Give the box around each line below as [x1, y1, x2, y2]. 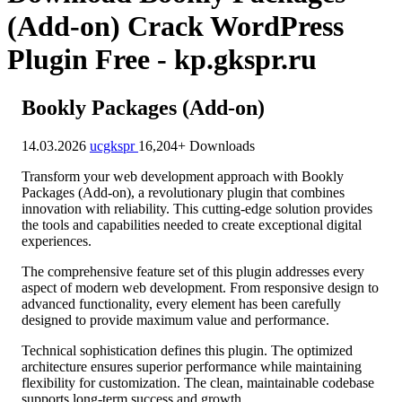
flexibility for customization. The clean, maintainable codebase [22, 374, 374, 390]
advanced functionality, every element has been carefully [22, 295, 341, 311]
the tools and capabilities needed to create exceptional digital [22, 216, 362, 232]
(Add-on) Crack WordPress [7, 10, 344, 43]
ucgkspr [90, 137, 138, 153]
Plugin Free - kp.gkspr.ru [7, 43, 317, 76]
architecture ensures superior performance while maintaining [22, 358, 362, 374]
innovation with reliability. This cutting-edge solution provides [22, 200, 372, 216]
